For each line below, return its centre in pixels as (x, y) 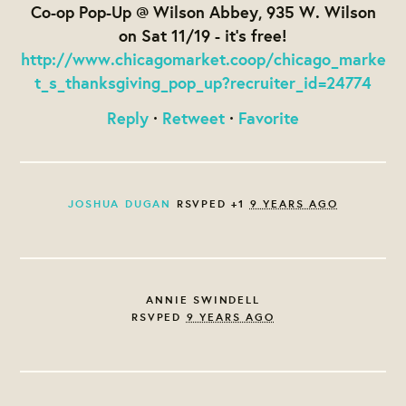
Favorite (269, 118)
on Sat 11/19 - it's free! (203, 35)
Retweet (193, 118)
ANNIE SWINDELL (203, 300)
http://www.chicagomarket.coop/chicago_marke (203, 58)
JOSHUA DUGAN (120, 204)
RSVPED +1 (210, 204)
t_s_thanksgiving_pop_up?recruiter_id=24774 (203, 82)
